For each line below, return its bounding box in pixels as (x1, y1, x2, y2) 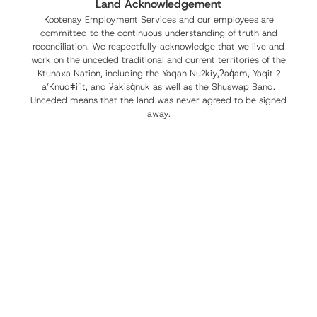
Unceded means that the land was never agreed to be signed (30, 94, 287, 107)
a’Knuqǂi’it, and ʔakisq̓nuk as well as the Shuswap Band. (42, 81, 275, 93)
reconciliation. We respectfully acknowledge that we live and (33, 40, 284, 53)
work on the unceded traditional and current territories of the (31, 54, 286, 67)
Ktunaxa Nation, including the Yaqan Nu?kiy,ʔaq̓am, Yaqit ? (37, 67, 280, 80)
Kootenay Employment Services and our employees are (43, 13, 274, 26)
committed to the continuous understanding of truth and (40, 27, 277, 40)
